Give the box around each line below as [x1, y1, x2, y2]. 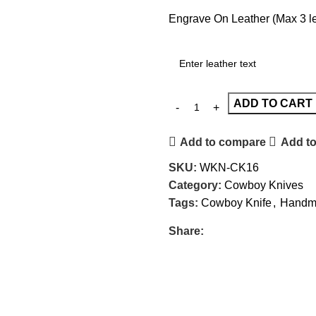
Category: [169, 179, 221, 191]
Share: [169, 225, 204, 237]
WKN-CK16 [200, 162, 259, 174]
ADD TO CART [233, 97, 312, 109]
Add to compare [180, 135, 267, 148]
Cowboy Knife [201, 197, 272, 209]
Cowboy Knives [224, 179, 303, 191]
